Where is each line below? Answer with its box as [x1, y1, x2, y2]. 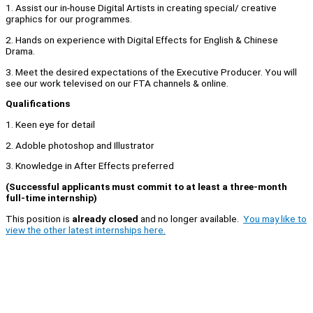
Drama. [6, 45, 35, 57]
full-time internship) [6, 192, 97, 204]
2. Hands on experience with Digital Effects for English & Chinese [6, 34, 278, 46]
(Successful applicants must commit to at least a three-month [6, 181, 287, 193]
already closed [72, 212, 138, 224]
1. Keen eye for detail [6, 119, 95, 131]
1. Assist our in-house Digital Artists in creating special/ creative [6, 2, 277, 14]
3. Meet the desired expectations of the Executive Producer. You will [6, 66, 297, 78]
